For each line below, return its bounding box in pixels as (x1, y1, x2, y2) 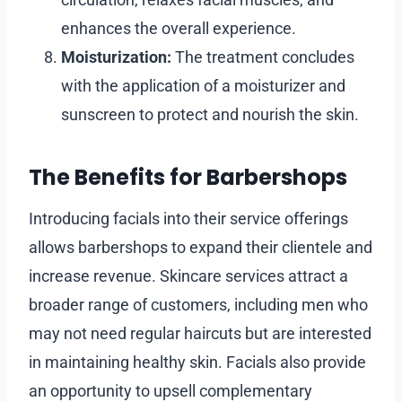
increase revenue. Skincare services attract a (29, 266, 348, 285)
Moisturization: (61, 47, 171, 66)
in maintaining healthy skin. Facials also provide (29, 352, 366, 371)
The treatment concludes (171, 47, 354, 66)
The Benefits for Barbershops (29, 162, 347, 192)
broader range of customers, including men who (29, 294, 368, 314)
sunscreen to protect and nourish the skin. (61, 104, 359, 124)
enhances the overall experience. (61, 18, 296, 38)
